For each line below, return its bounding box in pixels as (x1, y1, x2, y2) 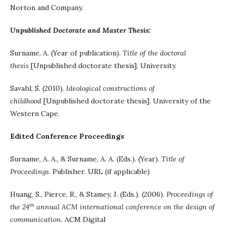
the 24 (10, 202, 29, 211)
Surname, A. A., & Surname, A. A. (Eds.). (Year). (10, 154, 161, 163)
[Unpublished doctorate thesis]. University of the (41, 96, 211, 105)
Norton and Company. (10, 3, 83, 12)
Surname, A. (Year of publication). (10, 48, 123, 58)
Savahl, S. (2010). (10, 84, 66, 93)
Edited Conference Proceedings (10, 132, 124, 141)
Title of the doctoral (123, 48, 186, 58)
